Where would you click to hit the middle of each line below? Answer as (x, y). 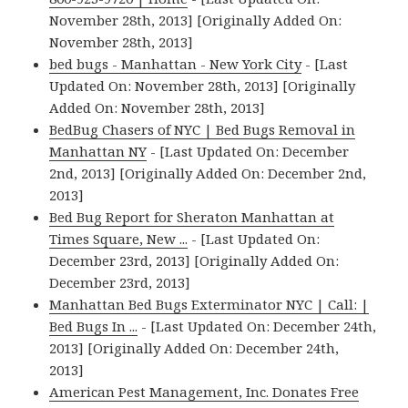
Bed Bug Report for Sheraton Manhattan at (192, 217)
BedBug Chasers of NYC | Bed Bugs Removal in (203, 130)
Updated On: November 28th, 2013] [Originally (203, 86)
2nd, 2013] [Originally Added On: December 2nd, (208, 173)
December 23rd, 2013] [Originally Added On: (194, 261)
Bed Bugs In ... (94, 326)
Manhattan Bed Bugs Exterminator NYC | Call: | (209, 305)
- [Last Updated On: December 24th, (257, 326)
